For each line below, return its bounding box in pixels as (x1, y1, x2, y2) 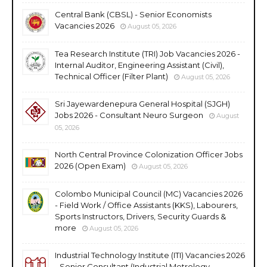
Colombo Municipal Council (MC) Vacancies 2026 (55, 188, 243, 198)
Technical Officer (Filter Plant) (55, 71, 168, 81)
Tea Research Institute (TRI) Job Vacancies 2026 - (55, 48, 240, 58)
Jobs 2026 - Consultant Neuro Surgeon (55, 110, 203, 120)
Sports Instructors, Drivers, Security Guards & (55, 211, 226, 221)
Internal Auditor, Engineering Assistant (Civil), (55, 60, 224, 70)
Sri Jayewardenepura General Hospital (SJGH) (55, 98, 230, 108)
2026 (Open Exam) (55, 160, 126, 170)
